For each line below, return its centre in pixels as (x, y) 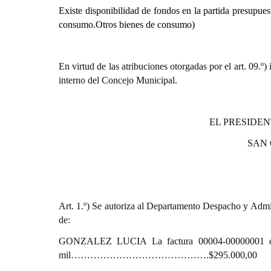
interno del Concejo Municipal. (118, 80)
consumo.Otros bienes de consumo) (127, 24)
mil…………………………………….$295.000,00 (158, 255)
